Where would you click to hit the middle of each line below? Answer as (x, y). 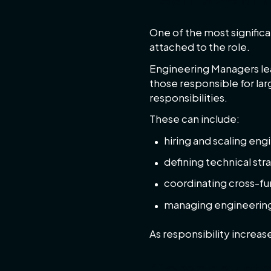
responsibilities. (188, 97)
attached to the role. (199, 47)
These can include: (194, 119)
